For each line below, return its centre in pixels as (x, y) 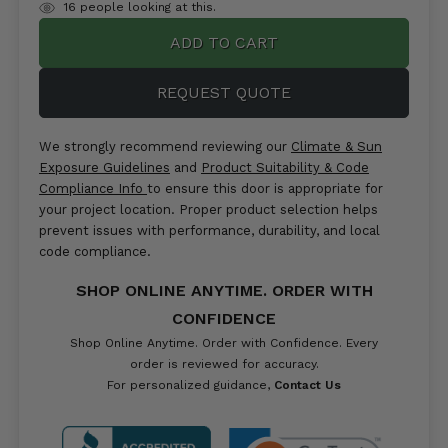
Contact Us (307, 385)
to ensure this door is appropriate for (265, 189)
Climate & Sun (336, 147)
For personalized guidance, (190, 385)
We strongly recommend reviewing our (165, 147)
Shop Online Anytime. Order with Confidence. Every (224, 343)
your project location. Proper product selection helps (208, 210)
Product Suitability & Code (285, 168)
